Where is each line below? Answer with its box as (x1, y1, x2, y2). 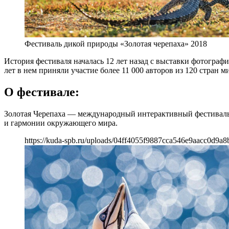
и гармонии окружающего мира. (4, 118, 118, 127)
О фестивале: (4, 85, 79, 99)
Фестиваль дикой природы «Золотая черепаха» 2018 (25, 39, 207, 48)
